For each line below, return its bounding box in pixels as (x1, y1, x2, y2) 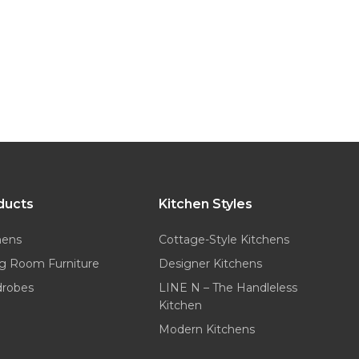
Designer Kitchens (159, 256, 263, 271)
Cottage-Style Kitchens (159, 232, 290, 247)
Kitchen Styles (159, 196, 253, 212)
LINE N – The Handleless (159, 280, 298, 295)
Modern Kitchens (159, 321, 256, 337)
